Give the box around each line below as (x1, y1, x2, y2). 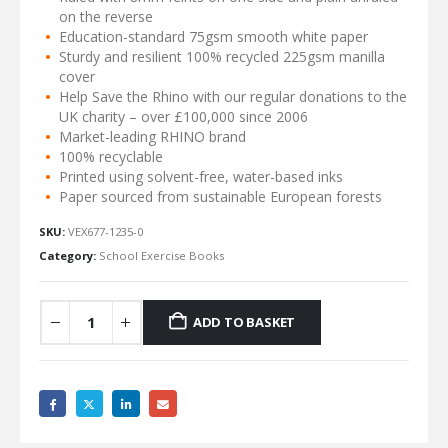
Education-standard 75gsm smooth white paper (58, 27, 368, 47)
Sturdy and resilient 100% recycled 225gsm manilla (58, 47, 385, 67)
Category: (38, 247, 99, 263)
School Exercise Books (98, 247, 224, 263)
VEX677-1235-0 (67, 224, 143, 240)
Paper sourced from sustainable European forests (58, 187, 382, 207)
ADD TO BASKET (192, 313, 296, 332)
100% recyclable (58, 147, 163, 167)
